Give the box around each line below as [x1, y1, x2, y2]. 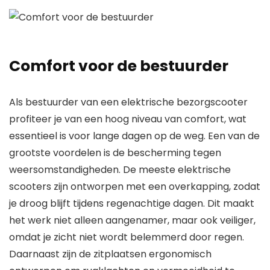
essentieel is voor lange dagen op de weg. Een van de [9, 129, 260, 143]
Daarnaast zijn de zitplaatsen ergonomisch [9, 247, 212, 262]
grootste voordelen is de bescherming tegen [9, 146, 221, 160]
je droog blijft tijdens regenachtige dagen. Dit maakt [9, 196, 254, 211]
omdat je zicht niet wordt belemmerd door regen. [9, 230, 244, 245]
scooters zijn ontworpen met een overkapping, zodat [9, 180, 260, 194]
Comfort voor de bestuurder [9, 55, 228, 77]
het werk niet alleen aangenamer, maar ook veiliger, [9, 213, 256, 228]
